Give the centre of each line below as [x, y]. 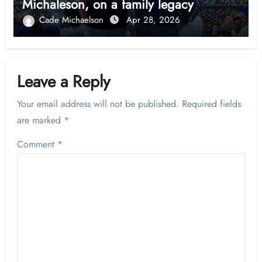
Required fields [212, 104]
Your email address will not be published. [98, 104]
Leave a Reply [64, 81]
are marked [41, 120]
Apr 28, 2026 [153, 20]
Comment [37, 144]
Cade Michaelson [73, 20]
